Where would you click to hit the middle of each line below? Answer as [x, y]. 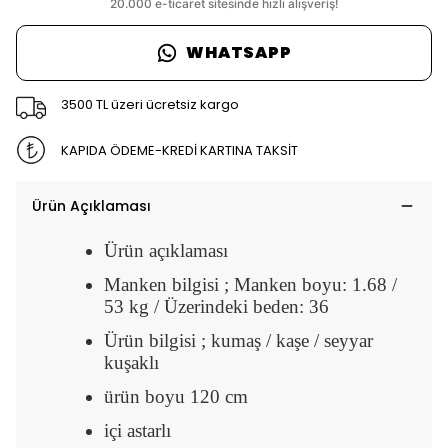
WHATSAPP [239, 53]
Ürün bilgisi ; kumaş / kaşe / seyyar [238, 340]
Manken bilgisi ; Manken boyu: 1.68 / [250, 284]
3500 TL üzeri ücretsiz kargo [149, 104]
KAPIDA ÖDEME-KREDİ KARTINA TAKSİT [179, 150]
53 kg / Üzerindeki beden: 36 [219, 306]
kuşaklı [134, 362]
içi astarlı [140, 430]
